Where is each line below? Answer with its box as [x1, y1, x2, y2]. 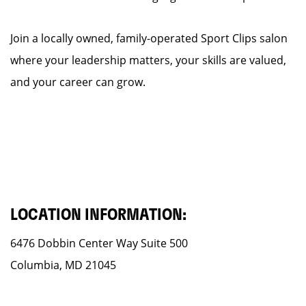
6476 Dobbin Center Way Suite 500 [10, 236, 188, 251]
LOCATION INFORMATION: [10, 207, 186, 223]
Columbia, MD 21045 [10, 258, 116, 273]
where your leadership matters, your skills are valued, [10, 53, 286, 68]
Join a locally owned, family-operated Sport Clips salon [10, 31, 288, 46]
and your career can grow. [10, 74, 145, 89]
